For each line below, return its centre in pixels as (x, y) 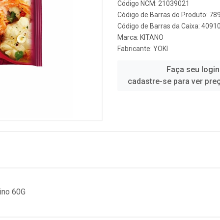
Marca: (129, 37)
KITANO (152, 37)
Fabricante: (135, 49)
